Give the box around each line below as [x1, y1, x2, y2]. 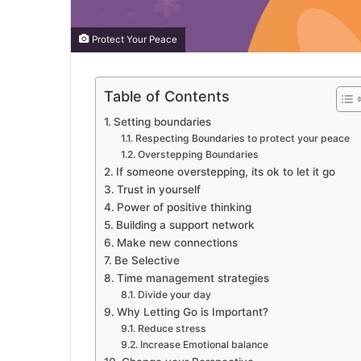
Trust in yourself [116, 183, 201, 197]
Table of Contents [104, 88, 230, 106]
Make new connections [116, 236, 238, 250]
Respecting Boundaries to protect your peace [135, 132, 350, 145]
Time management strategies [116, 272, 269, 285]
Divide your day [137, 288, 211, 301]
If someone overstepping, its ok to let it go [115, 165, 335, 179]
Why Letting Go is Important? [116, 305, 268, 319]
